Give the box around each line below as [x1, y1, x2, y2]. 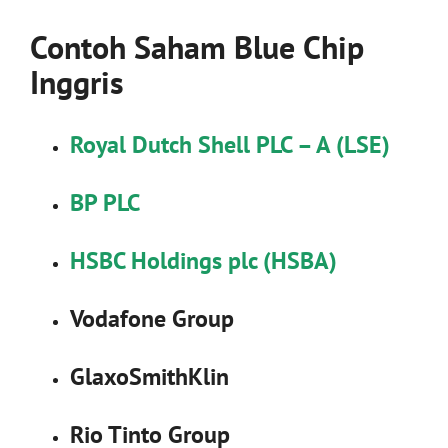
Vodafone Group [70, 302, 234, 334]
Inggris [30, 60, 124, 103]
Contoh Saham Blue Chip [30, 25, 364, 68]
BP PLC [70, 186, 140, 218]
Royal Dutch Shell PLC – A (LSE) [70, 128, 390, 160]
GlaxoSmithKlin [70, 360, 229, 392]
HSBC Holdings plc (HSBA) [70, 244, 337, 276]
